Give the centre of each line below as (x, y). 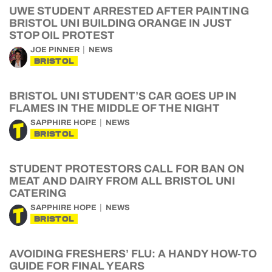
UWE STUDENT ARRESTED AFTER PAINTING (129, 11)
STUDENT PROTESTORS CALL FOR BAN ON (127, 169)
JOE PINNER (55, 50)
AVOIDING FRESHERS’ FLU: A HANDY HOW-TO (133, 254)
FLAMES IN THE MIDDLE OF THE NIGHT (114, 108)
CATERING (38, 193)
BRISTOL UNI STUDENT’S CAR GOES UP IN (123, 96)
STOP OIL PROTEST (62, 35)
